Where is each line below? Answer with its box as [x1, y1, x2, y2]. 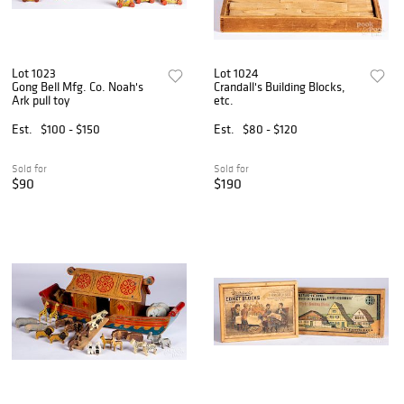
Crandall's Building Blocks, [214, 78, 346, 96]
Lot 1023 [12, 65, 56, 82]
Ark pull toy [12, 92, 69, 109]
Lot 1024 [214, 65, 260, 82]
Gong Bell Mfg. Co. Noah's [12, 78, 143, 96]
